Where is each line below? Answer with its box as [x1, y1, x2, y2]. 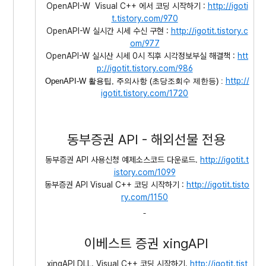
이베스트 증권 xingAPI [81, 235, 208, 251]
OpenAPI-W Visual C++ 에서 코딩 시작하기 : [41, 1, 208, 11]
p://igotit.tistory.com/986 [96, 64, 193, 73]
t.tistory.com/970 [111, 14, 178, 23]
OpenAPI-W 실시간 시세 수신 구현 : [41, 26, 171, 36]
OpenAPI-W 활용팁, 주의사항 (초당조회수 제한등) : [45, 77, 226, 85]
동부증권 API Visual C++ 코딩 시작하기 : [40, 180, 186, 189]
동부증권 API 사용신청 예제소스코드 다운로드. [40, 155, 200, 164]
